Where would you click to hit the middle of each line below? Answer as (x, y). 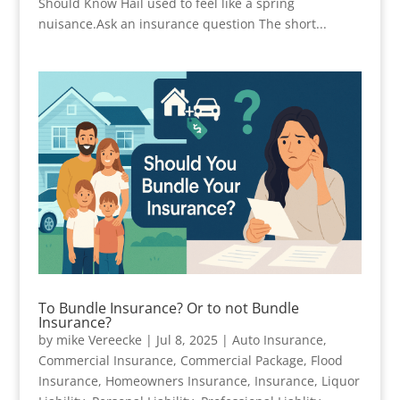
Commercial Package (242, 360)
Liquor (340, 380)
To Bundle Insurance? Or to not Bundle (168, 308)
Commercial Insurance (105, 360)
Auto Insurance (277, 339)
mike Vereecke (99, 339)
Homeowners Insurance (176, 380)
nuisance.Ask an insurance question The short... (182, 23)
